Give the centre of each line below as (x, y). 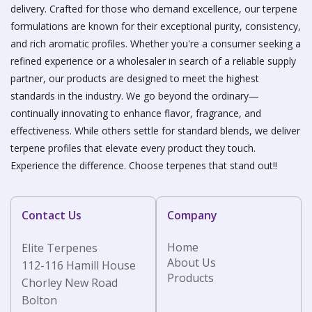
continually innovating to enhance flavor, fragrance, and (136, 114)
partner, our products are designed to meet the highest (135, 79)
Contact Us (52, 216)
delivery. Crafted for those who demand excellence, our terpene (154, 9)
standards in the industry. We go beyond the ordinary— (135, 96)
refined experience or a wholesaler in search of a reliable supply (153, 61)
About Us (192, 263)
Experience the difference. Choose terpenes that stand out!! (144, 166)
